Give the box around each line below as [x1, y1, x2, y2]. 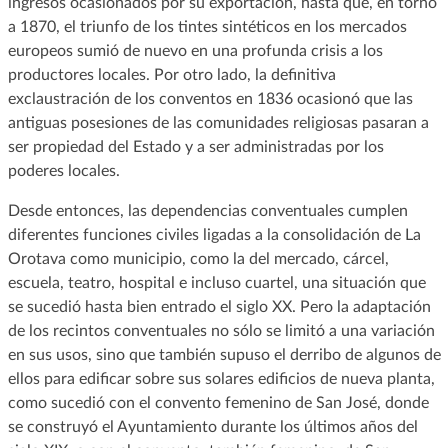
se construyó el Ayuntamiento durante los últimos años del [7, 418, 418, 435]
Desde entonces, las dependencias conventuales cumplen [7, 202, 408, 219]
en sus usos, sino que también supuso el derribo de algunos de [7, 346, 441, 363]
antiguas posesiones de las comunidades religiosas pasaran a [7, 114, 429, 131]
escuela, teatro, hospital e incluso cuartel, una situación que [7, 274, 426, 291]
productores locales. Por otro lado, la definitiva [7, 66, 336, 83]
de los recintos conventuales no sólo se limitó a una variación [7, 322, 435, 339]
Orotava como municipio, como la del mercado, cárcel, [7, 250, 389, 267]
